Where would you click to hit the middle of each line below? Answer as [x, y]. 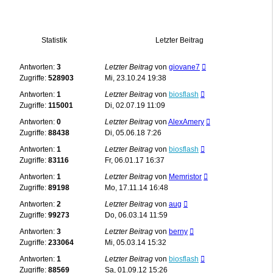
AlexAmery [186, 122]
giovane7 [184, 67]
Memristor [185, 176]
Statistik [54, 40]
